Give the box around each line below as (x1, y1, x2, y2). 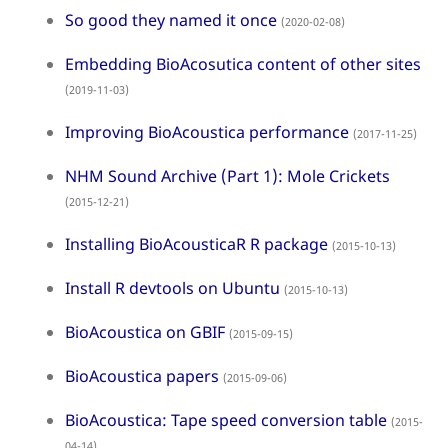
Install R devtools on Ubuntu (65, 277, 280, 299)
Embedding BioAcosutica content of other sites (65, 53, 421, 75)
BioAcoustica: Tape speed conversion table (65, 409, 387, 431)
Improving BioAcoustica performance (65, 121, 349, 143)
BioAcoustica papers (65, 365, 219, 387)
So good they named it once (65, 9, 277, 31)
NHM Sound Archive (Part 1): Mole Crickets (65, 165, 390, 187)
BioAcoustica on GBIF (65, 321, 225, 343)
